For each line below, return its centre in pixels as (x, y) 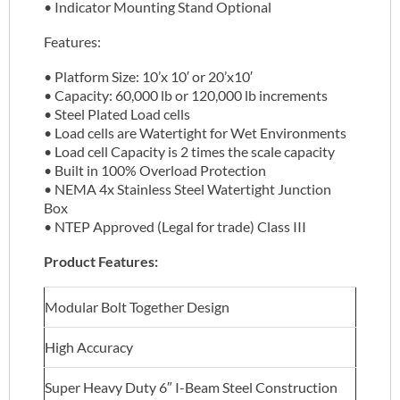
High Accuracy (89, 347)
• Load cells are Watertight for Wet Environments (195, 133)
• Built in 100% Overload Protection (155, 171)
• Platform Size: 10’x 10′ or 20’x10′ (148, 77)
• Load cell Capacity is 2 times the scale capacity (189, 152)
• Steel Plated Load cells (117, 114)
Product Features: (101, 262)
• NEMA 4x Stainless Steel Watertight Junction (187, 189)
